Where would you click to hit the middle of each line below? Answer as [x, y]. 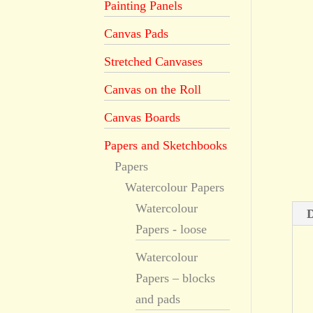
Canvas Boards [143, 117]
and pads [158, 299]
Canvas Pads [137, 34]
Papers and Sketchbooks [166, 145]
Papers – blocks [176, 278]
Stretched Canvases [154, 61]
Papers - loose [172, 229]
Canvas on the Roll [153, 89]
